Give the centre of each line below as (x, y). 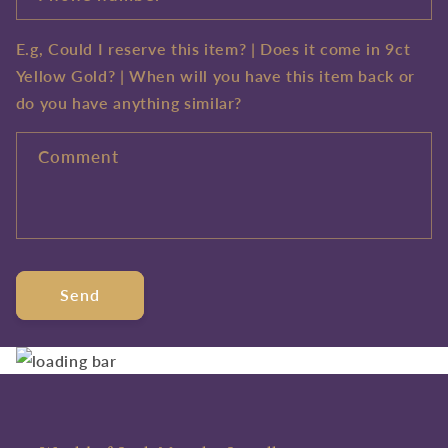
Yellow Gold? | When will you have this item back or (215, 76)
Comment (78, 156)
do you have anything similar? (129, 103)
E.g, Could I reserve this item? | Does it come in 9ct (213, 49)
